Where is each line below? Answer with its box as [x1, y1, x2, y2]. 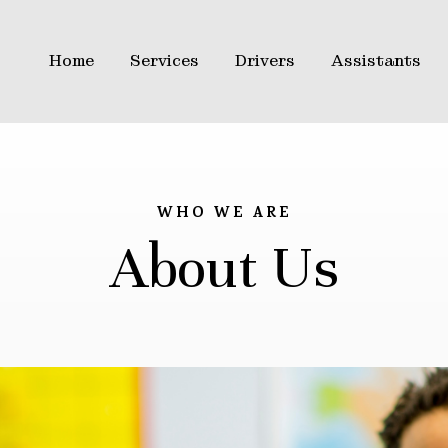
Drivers [235, 49, 295, 71]
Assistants [331, 49, 421, 71]
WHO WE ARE [157, 201, 291, 227]
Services [130, 49, 199, 71]
